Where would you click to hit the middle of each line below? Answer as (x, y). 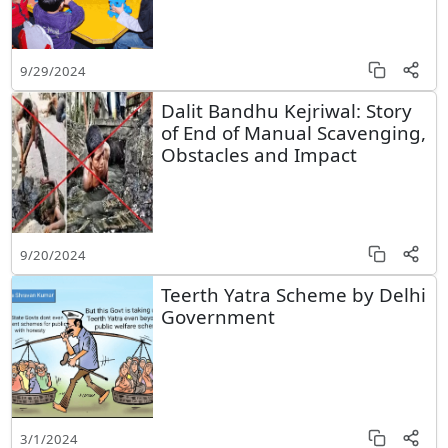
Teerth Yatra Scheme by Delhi (293, 294)
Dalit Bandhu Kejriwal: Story (286, 110)
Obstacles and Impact (258, 154)
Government (217, 316)
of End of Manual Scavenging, (293, 132)
